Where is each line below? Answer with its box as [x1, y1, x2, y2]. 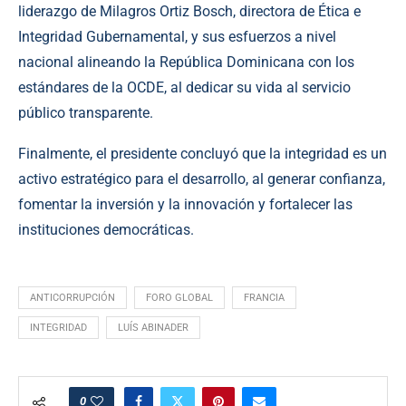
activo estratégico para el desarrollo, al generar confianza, [18, 169, 385, 188]
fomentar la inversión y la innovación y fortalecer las [18, 195, 353, 213]
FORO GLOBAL [146, 291, 213, 304]
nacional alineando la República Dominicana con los [18, 53, 354, 71]
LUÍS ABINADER [118, 321, 188, 333]
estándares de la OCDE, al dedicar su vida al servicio [18, 78, 351, 96]
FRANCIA [244, 291, 285, 304]
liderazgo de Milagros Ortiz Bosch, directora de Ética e [18, 2, 361, 20]
